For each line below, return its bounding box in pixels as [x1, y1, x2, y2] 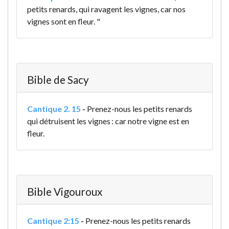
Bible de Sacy [27, 73, 89, 86]
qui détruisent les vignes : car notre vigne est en [27, 116, 189, 126]
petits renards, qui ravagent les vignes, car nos [27, 4, 186, 14]
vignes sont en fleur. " [27, 16, 100, 27]
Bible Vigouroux [27, 185, 102, 198]
